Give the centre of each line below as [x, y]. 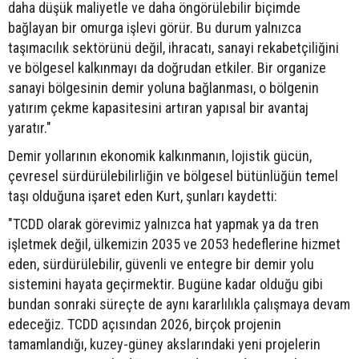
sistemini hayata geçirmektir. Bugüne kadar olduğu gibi [165, 284]
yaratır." [30, 127]
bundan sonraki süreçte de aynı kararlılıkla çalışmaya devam [179, 304]
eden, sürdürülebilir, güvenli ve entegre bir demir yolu [161, 264]
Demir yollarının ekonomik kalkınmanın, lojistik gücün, [160, 155]
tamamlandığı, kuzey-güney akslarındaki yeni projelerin [164, 344]
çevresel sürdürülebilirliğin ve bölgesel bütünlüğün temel [173, 175]
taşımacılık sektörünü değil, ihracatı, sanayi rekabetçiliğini [173, 47]
